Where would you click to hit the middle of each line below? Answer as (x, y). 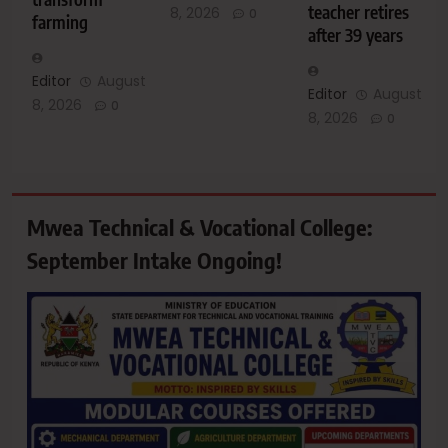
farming (60, 22)
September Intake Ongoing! (154, 260)
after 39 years (355, 35)
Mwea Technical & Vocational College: (199, 227)
